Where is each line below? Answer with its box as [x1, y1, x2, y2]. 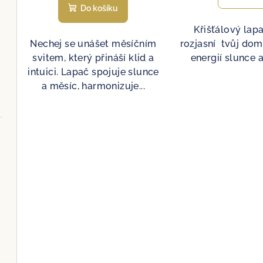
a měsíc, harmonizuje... [41, 80, 146, 92]
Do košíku [80, 3, 119, 13]
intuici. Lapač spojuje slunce [28, 66, 159, 77]
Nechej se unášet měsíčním [30, 38, 157, 49]
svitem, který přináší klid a [32, 52, 154, 63]
